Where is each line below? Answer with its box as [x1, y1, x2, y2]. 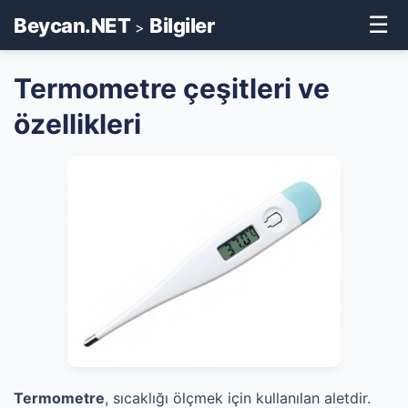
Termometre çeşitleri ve [14, 72, 330, 105]
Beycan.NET [14, 13, 130, 37]
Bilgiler [149, 13, 214, 37]
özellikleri [14, 107, 141, 140]
